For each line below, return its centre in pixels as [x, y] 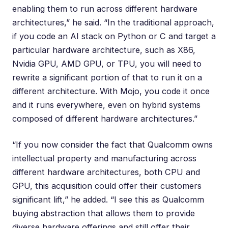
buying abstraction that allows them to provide [104, 213]
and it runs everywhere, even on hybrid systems [106, 105]
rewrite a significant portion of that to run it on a [107, 77]
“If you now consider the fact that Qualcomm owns [112, 144]
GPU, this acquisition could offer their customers [107, 186]
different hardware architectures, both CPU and [106, 172]
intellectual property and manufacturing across [104, 158]
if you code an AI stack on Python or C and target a [114, 36]
